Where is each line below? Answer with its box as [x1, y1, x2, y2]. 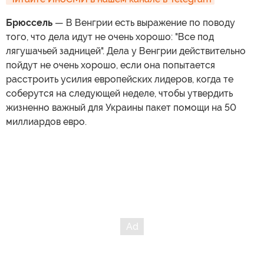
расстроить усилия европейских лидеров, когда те [6, 74, 233, 85]
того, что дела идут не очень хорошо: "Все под [6, 31, 214, 42]
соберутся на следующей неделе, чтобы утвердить [6, 88, 233, 99]
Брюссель [6, 17, 52, 28]
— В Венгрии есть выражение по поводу [52, 17, 235, 28]
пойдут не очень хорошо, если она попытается [6, 60, 215, 71]
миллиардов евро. [6, 116, 87, 127]
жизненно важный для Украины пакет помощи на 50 [6, 102, 236, 113]
